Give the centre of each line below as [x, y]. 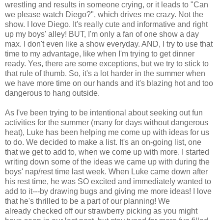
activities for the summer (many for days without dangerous [107, 123]
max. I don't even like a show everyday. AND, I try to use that [109, 44]
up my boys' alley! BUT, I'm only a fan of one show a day [102, 34]
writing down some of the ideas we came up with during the [107, 162]
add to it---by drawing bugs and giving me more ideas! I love [108, 192]
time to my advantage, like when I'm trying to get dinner [100, 54]
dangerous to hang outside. [52, 93]
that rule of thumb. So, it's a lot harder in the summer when [105, 74]
